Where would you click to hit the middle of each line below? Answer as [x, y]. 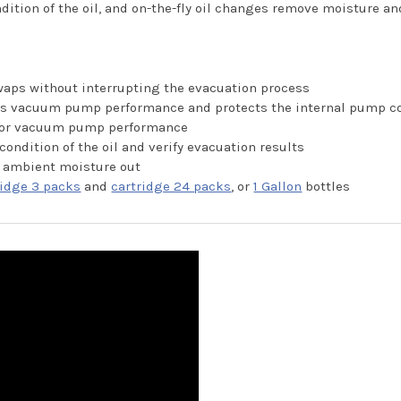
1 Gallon [278, 186]
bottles [326, 186]
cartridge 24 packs [171, 186]
